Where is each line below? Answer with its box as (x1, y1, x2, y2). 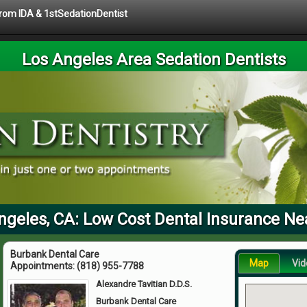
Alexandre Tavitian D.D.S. (96, 278, 193, 289)
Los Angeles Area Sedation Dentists (21, 50, 286, 69)
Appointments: (10, 260, 77, 271)
